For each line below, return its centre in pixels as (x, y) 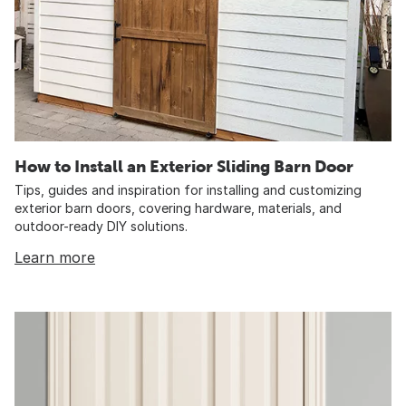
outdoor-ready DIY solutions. (101, 227)
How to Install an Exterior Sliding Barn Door (184, 167)
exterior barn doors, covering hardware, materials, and (178, 208)
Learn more (55, 258)
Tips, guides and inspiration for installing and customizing (188, 190)
